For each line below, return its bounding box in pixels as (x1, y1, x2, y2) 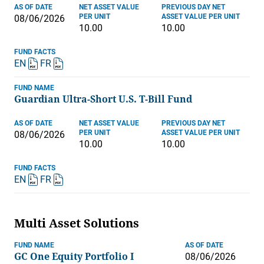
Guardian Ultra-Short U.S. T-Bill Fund (14, 94, 192, 105)
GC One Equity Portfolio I (14, 251, 134, 263)
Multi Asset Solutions (14, 216, 139, 231)
